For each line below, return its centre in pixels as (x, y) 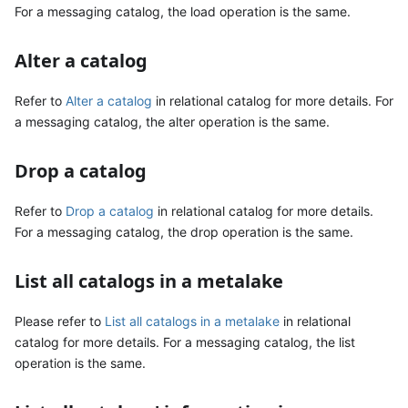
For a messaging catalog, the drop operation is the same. (184, 231)
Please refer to (60, 321)
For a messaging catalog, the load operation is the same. (183, 11)
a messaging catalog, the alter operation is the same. (172, 121)
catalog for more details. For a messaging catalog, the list (185, 342)
